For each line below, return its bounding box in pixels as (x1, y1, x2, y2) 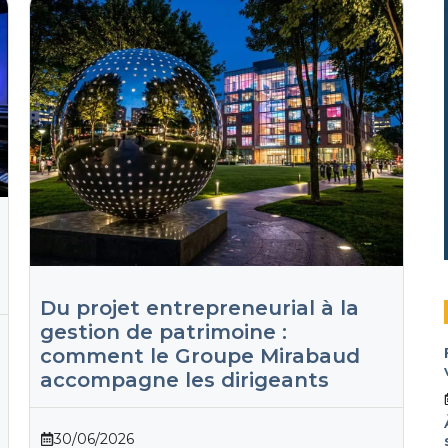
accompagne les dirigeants (39, 368, 329, 393)
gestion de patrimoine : (39, 320, 287, 345)
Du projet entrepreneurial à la (39, 296, 359, 321)
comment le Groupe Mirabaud (39, 344, 360, 369)
